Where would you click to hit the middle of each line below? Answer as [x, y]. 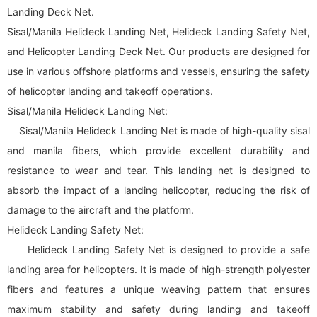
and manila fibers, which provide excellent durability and [158, 150]
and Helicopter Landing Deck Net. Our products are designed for [158, 51]
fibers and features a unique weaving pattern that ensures [158, 289]
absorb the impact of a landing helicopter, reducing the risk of [158, 190]
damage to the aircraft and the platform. [100, 210]
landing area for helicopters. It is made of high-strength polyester [158, 269]
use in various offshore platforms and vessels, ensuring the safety [158, 71]
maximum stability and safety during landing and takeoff [158, 309]
